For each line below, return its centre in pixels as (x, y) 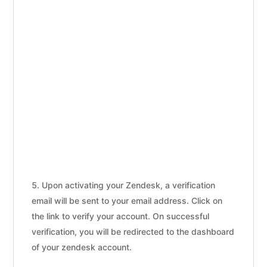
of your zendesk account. (82, 247)
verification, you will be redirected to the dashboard (133, 231)
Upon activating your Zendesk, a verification (129, 185)
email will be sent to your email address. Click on (127, 200)
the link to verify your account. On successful (121, 216)
